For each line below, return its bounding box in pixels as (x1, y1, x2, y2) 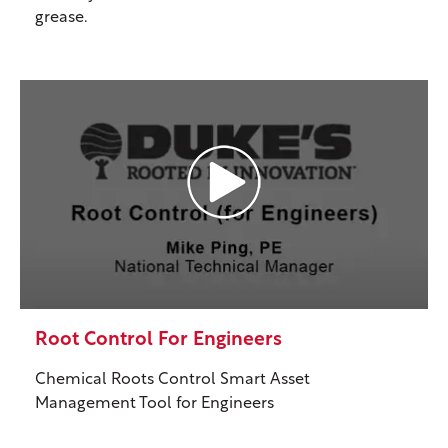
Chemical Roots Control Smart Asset (35, 371, 310, 388)
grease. (35, 10, 88, 27)
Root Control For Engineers (35, 330, 282, 350)
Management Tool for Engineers (35, 395, 274, 412)
